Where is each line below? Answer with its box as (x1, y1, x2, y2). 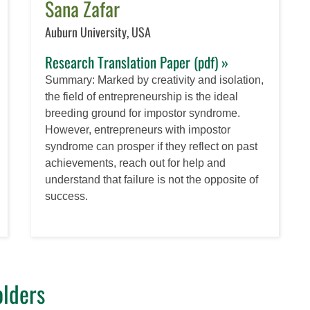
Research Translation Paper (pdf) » (45, 51, 229, 73)
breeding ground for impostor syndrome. (45, 107, 241, 119)
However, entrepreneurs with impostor (45, 123, 231, 136)
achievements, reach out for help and (45, 156, 226, 169)
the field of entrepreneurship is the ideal (45, 90, 239, 102)
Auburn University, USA (45, 22, 152, 41)
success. (45, 190, 89, 202)
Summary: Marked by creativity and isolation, (45, 73, 264, 86)
